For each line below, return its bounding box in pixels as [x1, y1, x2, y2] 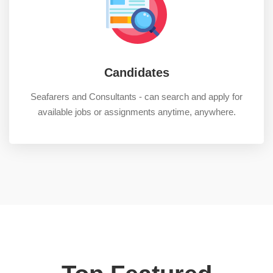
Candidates [104, 66, 169, 80]
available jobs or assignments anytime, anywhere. [37, 107, 236, 118]
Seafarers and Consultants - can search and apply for [30, 91, 243, 102]
